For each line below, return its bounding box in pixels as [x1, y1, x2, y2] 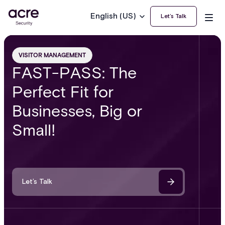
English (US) [90, 11, 136, 22]
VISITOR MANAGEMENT [19, 51, 86, 59]
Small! [12, 120, 55, 140]
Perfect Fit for [12, 82, 114, 101]
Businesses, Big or [12, 101, 142, 121]
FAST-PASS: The [12, 63, 137, 82]
